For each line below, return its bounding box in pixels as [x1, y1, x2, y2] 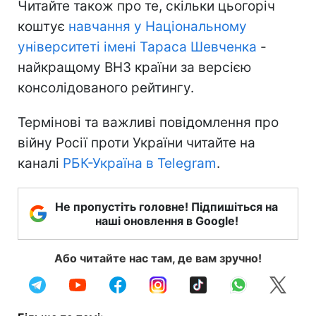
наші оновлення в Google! [95, 213, 238, 228]
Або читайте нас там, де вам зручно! [54, 250, 262, 265]
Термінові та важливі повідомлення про [18, 114, 279, 130]
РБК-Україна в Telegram [63, 154, 217, 171]
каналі [18, 154, 63, 171]
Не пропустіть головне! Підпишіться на [55, 199, 278, 214]
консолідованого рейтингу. [18, 79, 194, 96]
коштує [18, 18, 65, 35]
